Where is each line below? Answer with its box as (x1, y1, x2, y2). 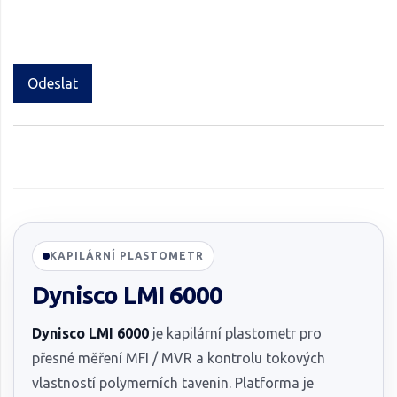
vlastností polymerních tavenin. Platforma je (32, 374, 314, 391)
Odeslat (27, 74, 78, 91)
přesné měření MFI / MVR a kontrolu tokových (32, 349, 325, 366)
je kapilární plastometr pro (149, 324, 322, 341)
